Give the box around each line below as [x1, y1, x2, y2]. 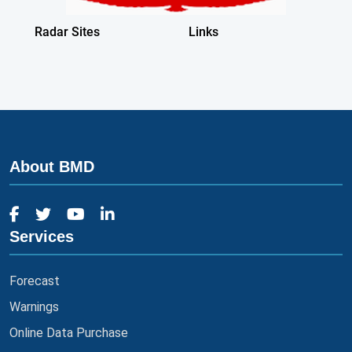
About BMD [9, 158, 94, 175]
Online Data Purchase [9, 325, 128, 340]
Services [9, 228, 74, 245]
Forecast [9, 273, 60, 288]
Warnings [9, 299, 59, 314]
